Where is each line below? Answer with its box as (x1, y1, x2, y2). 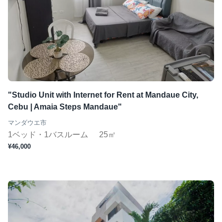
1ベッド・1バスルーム (8, 130, 90, 139)
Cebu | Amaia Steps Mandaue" (8, 103, 122, 111)
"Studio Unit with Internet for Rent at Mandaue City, (8, 91, 198, 99)
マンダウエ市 (8, 119, 47, 126)
